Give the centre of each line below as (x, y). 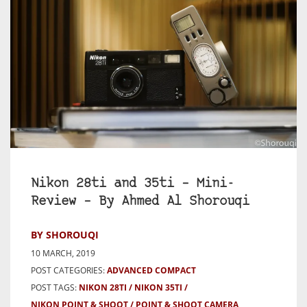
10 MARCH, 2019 (63, 253)
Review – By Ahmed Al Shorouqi (140, 201)
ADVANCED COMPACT (151, 270)
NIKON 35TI (158, 287)
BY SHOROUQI (65, 234)
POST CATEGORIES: (68, 270)
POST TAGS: (55, 287)
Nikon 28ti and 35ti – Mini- (133, 184)
